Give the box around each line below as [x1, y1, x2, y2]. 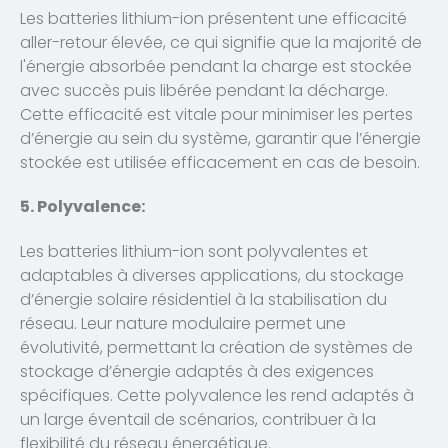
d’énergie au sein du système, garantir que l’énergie [20, 126, 421, 150]
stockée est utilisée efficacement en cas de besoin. [20, 150, 420, 174]
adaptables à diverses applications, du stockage [20, 264, 404, 288]
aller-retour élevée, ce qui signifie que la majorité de [20, 30, 422, 54]
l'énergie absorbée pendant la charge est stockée [20, 54, 412, 78]
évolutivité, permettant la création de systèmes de [20, 336, 413, 360]
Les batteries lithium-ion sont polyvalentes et [20, 240, 368, 264]
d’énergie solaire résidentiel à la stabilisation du [20, 288, 387, 312]
